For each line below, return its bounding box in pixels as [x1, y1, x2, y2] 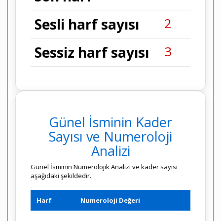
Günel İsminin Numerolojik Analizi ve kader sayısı [31, 162, 178, 171]
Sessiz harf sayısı [35, 43, 149, 62]
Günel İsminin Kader [49, 113, 172, 131]
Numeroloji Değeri [80, 196, 140, 205]
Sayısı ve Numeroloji [49, 127, 172, 146]
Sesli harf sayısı [35, 15, 139, 34]
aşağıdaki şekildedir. [31, 171, 91, 180]
